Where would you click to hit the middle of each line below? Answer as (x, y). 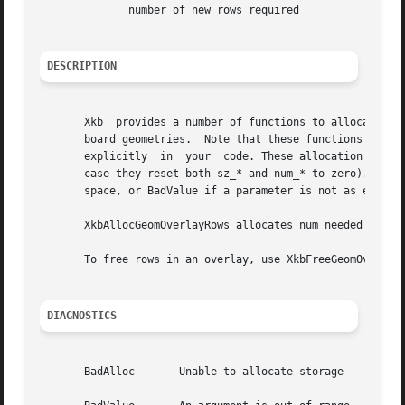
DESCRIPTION (82, 66)
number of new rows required (66, 10)
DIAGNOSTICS (82, 316)
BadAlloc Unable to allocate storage (192, 372)
